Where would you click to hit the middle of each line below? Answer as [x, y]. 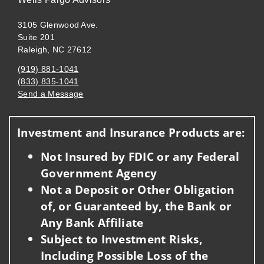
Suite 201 [36, 37]
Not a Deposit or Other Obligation [138, 190]
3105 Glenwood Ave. [58, 25]
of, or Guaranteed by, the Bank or [136, 206]
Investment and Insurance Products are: [131, 132]
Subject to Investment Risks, [121, 239]
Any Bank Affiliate [92, 223]
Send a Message [51, 94]
